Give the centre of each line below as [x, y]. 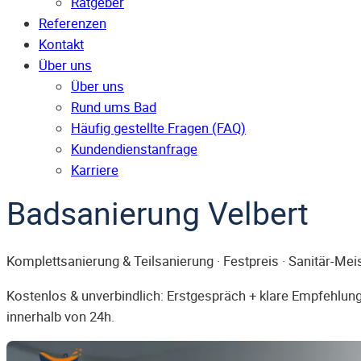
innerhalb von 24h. [60, 316]
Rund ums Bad [114, 108]
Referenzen [73, 24]
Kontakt [61, 45]
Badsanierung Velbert [158, 213]
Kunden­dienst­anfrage [134, 149]
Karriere [95, 170]
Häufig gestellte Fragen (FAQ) [158, 129]
